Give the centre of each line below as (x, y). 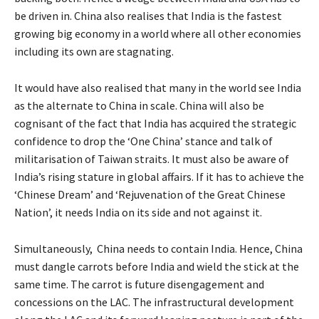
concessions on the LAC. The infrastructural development (154, 302)
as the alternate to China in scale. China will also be (139, 105)
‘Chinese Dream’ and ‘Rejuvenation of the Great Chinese (150, 194)
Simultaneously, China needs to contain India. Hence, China (158, 248)
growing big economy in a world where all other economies (158, 33)
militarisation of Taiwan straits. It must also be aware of (152, 158)
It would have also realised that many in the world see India (158, 87)
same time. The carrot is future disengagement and (139, 284)
